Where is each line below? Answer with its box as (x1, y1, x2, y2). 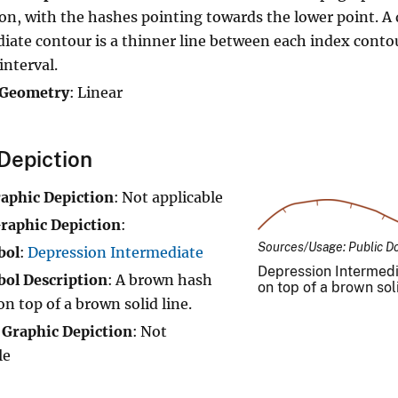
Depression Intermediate (28, 243, 203, 262)
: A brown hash (107, 271, 212, 290)
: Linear (69, 83, 123, 101)
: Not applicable (114, 188, 223, 207)
